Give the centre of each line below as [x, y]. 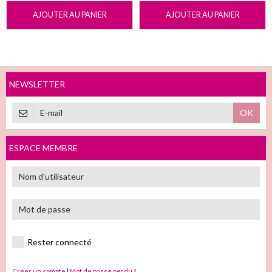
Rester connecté [59, 242]
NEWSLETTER [37, 84]
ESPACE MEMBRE [43, 148]
